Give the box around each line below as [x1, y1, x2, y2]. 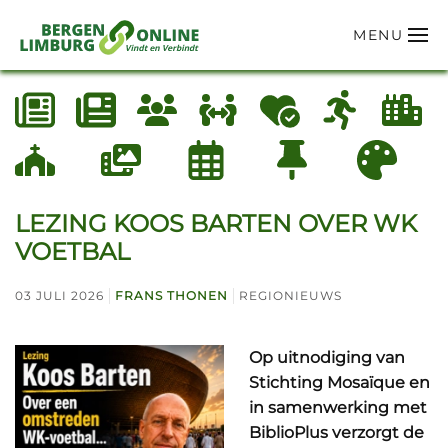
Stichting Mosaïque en [249, 373, 430, 392]
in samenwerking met [249, 398, 427, 417]
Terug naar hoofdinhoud [45, 47, 239, 66]
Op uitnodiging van [249, 348, 405, 367]
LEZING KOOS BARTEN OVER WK [15, 209, 417, 238]
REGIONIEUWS [239, 288, 342, 303]
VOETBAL [15, 237, 130, 266]
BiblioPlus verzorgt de [249, 423, 424, 442]
